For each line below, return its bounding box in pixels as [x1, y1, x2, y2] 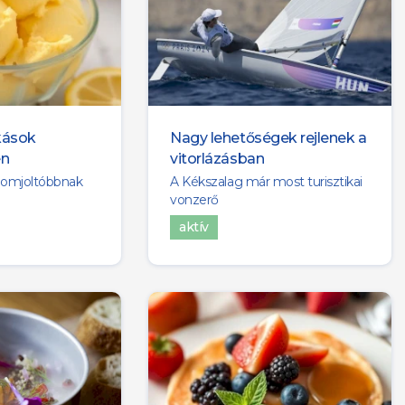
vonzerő [170, 192, 219, 209]
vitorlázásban [170, 150, 265, 168]
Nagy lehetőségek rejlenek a [170, 129, 367, 147]
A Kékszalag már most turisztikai [170, 174, 363, 191]
